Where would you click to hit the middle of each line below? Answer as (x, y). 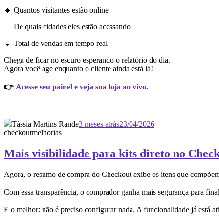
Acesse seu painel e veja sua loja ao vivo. (82, 87)
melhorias (47, 133)
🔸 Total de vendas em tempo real (56, 44)
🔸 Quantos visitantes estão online (56, 10)
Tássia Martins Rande (45, 124)
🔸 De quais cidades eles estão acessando (67, 27)
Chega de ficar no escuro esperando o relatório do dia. (87, 60)
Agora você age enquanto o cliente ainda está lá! (78, 69)
